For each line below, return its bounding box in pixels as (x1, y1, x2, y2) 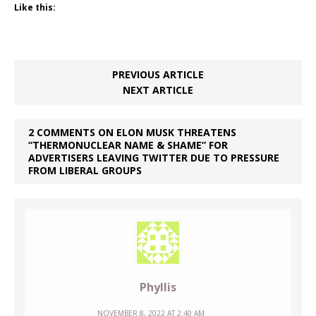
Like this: (14, 1, 56, 14)
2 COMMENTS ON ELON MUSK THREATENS (28, 126, 236, 140)
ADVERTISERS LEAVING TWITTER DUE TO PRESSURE (28, 151, 279, 165)
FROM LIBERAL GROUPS (28, 164, 142, 178)
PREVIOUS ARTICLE (112, 68, 204, 82)
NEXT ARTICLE (123, 83, 193, 97)
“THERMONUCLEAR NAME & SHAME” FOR (28, 138, 228, 152)
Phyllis (140, 279, 176, 296)
